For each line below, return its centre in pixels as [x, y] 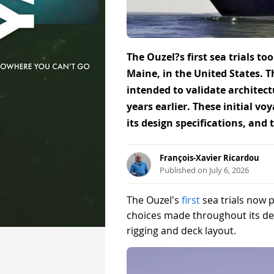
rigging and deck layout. [181, 231]
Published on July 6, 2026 [204, 171]
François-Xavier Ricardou [209, 158]
